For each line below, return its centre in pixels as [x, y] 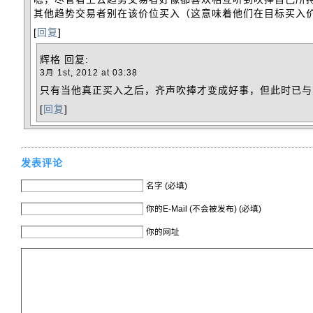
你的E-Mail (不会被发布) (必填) [204, 208]
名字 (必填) [167, 185]
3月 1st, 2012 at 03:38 [89, 72]
